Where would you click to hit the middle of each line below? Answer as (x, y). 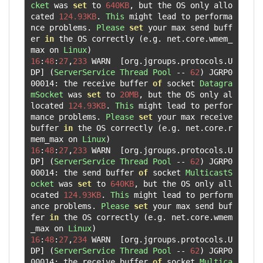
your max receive (193, 117)
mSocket (47, 94)
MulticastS (209, 172)
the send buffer (99, 172)
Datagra (216, 83)
